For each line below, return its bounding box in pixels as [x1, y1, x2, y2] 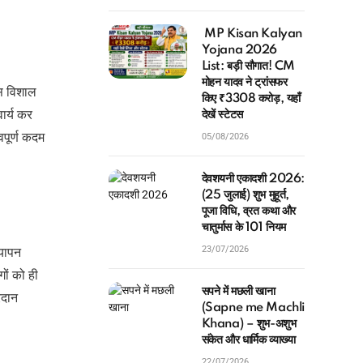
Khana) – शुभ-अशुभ [201, 318, 297, 331]
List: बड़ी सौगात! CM [201, 60, 295, 73]
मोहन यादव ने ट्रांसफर [201, 76, 288, 89]
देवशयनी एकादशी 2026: [201, 173, 305, 186]
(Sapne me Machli [201, 301, 305, 314]
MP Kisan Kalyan [201, 28, 302, 41]
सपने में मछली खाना [201, 285, 275, 298]
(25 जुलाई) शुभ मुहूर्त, [201, 189, 289, 202]
